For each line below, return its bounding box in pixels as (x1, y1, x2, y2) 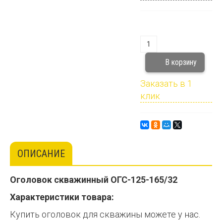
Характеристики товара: (10, 192, 114, 202)
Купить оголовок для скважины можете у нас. (10, 209, 200, 220)
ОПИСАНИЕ (17, 148, 65, 160)
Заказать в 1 (140, 78, 192, 89)
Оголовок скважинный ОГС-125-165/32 (10, 174, 177, 185)
